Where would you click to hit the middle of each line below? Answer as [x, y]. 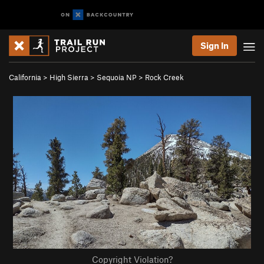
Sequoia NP [117, 77]
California [25, 77]
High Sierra [69, 77]
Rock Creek [164, 77]
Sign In [214, 45]
